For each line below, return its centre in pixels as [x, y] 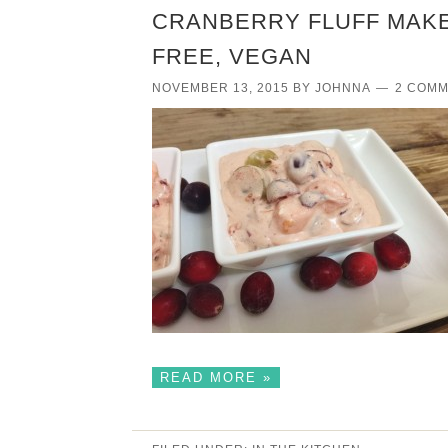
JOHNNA [342, 87]
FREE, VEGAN [232, 56]
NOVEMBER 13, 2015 [220, 87]
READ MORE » [216, 377]
